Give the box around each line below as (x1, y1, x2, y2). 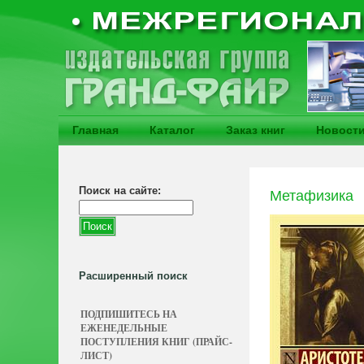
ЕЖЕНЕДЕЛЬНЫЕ (80, 321, 167, 335)
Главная (72, 123, 119, 136)
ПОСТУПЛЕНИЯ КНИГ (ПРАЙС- (80, 335, 232, 349)
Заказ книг (226, 123, 285, 136)
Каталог (149, 123, 195, 136)
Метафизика (270, 188, 353, 204)
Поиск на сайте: (79, 184, 161, 197)
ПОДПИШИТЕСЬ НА (80, 307, 177, 321)
